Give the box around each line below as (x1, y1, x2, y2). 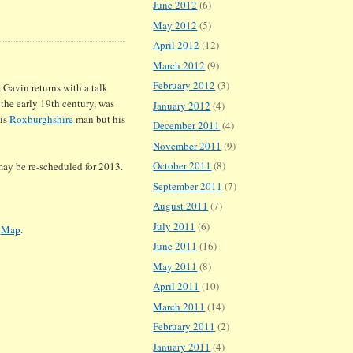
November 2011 (153, 138, 222, 153)
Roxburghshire (9, 112, 73, 127)
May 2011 (153, 258, 198, 273)
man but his (72, 112, 125, 127)
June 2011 (153, 239, 198, 254)
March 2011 (153, 299, 206, 314)
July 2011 (153, 218, 196, 233)
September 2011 (153, 178, 223, 193)
